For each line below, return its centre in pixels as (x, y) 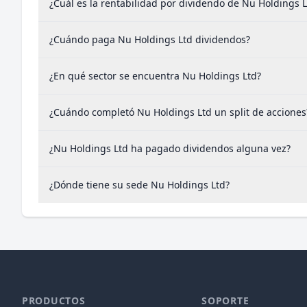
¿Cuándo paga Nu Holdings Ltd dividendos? (150, 39)
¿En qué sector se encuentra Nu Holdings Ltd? (155, 76)
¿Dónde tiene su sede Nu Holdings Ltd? (139, 185)
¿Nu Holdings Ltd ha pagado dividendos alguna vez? (170, 148)
